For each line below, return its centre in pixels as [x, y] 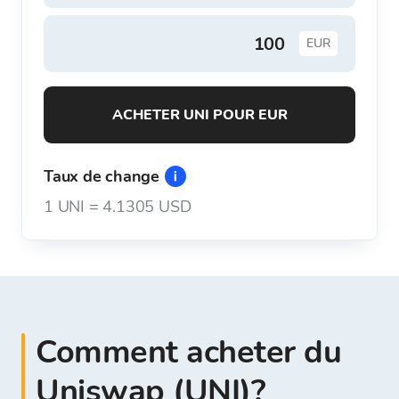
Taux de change [102, 176]
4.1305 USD [147, 207]
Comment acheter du [188, 352]
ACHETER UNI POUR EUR [205, 115]
